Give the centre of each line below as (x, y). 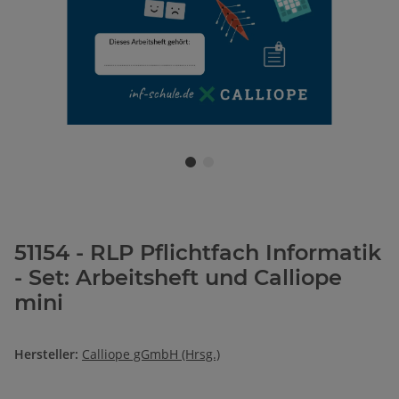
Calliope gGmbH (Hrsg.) (151, 354)
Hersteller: (46, 354)
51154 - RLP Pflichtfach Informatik (198, 253)
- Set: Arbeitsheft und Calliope (178, 278)
